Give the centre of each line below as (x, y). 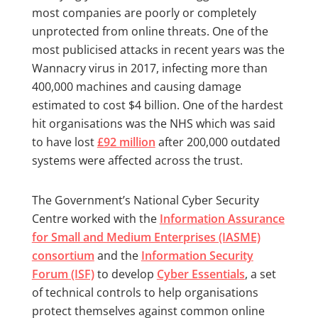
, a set (260, 274)
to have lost (64, 142)
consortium (63, 255)
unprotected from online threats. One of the (150, 31)
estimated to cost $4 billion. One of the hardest (157, 105)
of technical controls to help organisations (145, 292)
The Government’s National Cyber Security (145, 200)
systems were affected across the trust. (137, 160)
